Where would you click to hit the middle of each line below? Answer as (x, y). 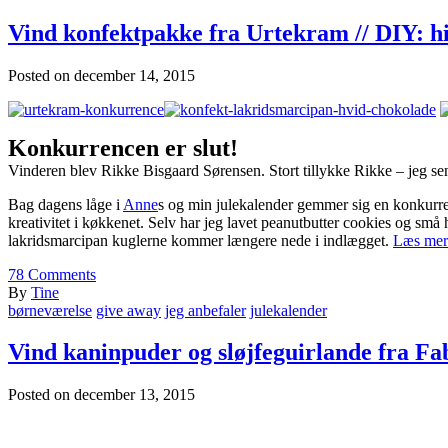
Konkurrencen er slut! (123, 147)
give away (128, 310)
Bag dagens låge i (65, 204)
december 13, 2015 (134, 395)
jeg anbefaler (205, 310)
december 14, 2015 (134, 75)
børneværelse (50, 310)
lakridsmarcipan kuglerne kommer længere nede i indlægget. (200, 240)
